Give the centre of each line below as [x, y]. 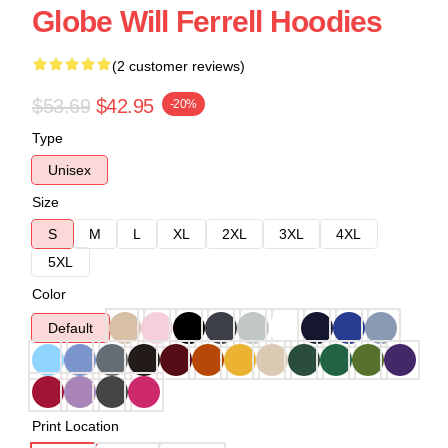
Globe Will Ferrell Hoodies [207, 21]
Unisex [69, 169]
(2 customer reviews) [178, 65]
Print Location [75, 425]
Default [70, 327]
